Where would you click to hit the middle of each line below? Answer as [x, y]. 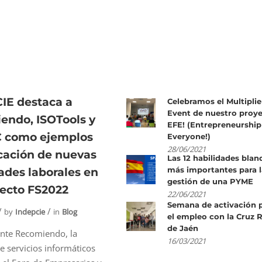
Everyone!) [189, 137]
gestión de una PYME [210, 182]
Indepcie [30, 212]
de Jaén [182, 228]
